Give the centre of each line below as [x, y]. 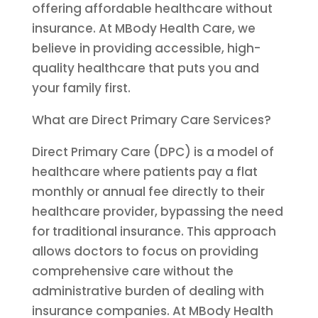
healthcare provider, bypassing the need [157, 212]
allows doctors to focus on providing [145, 251]
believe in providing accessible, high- [146, 48]
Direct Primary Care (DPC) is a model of [153, 152]
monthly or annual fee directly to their [148, 192]
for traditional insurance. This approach [154, 231]
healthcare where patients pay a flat [144, 172]
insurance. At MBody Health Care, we [143, 28]
